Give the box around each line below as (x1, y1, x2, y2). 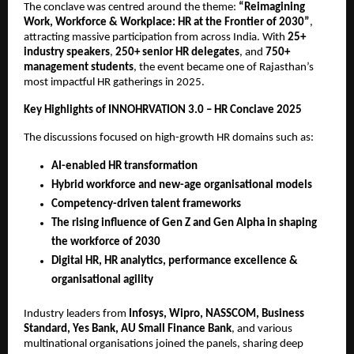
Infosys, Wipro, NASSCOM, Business (129, 308, 304, 320)
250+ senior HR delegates (115, 47, 239, 58)
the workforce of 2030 (51, 236, 160, 248)
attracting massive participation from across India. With (24, 32, 288, 43)
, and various (232, 323, 292, 335)
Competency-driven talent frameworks (51, 198, 241, 210)
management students (24, 62, 134, 73)
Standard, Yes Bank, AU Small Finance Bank (24, 323, 232, 335)
